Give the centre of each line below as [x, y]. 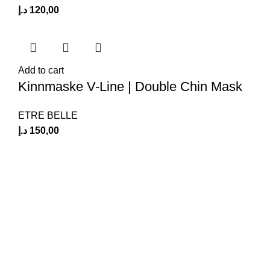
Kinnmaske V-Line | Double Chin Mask [130, 86]
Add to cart [41, 70]
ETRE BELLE [48, 115]
